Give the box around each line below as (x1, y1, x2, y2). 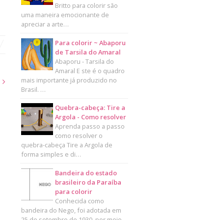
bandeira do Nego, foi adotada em (21, 205, 121, 215)
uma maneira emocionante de (21, 10, 109, 19)
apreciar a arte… (21, 19, 69, 28)
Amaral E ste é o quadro (55, 66, 125, 75)
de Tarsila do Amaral (55, 47, 121, 56)
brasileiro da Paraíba (55, 177, 121, 187)
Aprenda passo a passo (55, 122, 125, 131)
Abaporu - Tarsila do (55, 56, 114, 66)
